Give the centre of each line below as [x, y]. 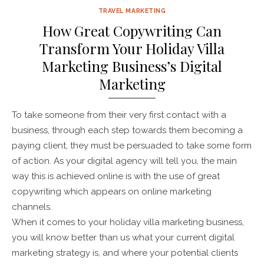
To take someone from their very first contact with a [119, 115]
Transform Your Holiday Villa [132, 48]
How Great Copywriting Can [132, 30]
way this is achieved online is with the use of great [116, 176]
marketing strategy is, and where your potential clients [125, 253]
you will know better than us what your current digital [123, 237]
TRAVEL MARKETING [132, 10]
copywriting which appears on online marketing [112, 191]
